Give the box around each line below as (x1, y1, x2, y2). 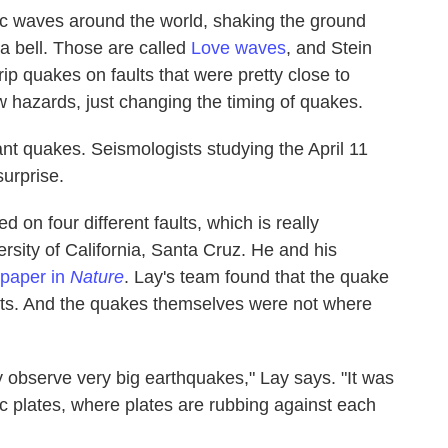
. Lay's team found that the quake (124, 266, 389, 287)
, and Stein (286, 37, 372, 58)
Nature (70, 266, 124, 287)
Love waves (191, 37, 286, 58)
